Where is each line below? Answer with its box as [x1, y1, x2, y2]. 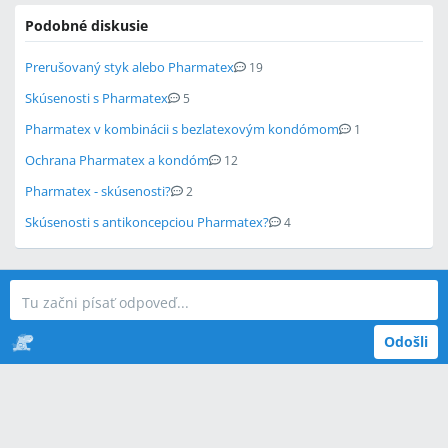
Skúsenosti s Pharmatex [25, 89, 168, 107]
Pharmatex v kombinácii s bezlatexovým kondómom [25, 120, 339, 138]
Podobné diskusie [25, 16, 148, 35]
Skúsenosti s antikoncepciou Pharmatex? [25, 213, 269, 231]
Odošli [384, 332, 428, 351]
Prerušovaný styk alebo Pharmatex [25, 58, 234, 76]
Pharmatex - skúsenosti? [25, 182, 171, 200]
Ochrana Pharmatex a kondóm [25, 151, 209, 169]
